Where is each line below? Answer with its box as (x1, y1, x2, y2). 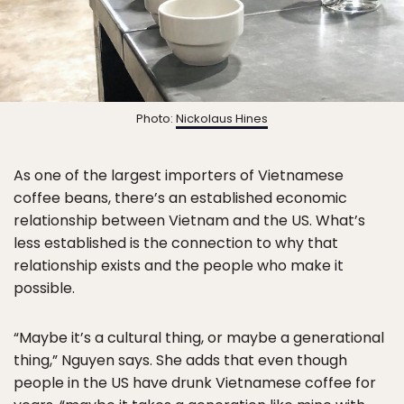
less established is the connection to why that (14, 232, 338, 253)
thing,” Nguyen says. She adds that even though (14, 349, 347, 371)
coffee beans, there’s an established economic (14, 187, 347, 208)
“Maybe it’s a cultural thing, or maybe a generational (14, 326, 384, 348)
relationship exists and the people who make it (14, 254, 344, 276)
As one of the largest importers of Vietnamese (14, 164, 344, 186)
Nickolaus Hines (176, 109, 268, 127)
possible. (14, 277, 75, 298)
